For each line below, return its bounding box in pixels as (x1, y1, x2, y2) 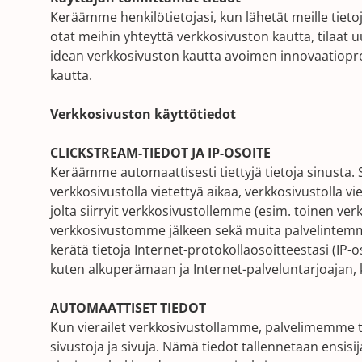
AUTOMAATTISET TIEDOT (50, 299, 206, 317)
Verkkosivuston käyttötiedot (50, 105, 236, 123)
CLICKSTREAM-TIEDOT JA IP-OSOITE (50, 144, 271, 162)
